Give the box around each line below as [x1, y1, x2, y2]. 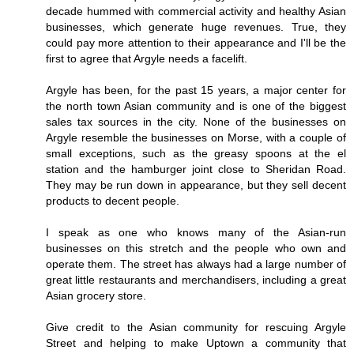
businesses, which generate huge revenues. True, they [46, 20, 346, 33]
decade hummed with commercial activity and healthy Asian [46, 4, 346, 17]
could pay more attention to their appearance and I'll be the [46, 36, 346, 49]
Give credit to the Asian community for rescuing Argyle [46, 320, 346, 333]
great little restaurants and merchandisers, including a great [46, 273, 346, 286]
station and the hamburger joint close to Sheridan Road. [46, 162, 346, 175]
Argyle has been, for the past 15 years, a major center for [46, 83, 346, 96]
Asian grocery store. [46, 288, 146, 302]
